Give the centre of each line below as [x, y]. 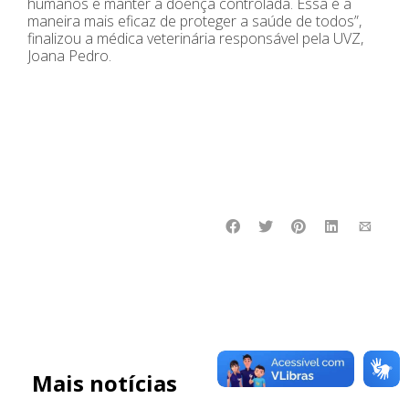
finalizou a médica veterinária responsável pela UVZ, [195, 38]
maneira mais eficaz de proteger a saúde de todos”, [194, 21]
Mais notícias [105, 383]
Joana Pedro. [69, 55]
